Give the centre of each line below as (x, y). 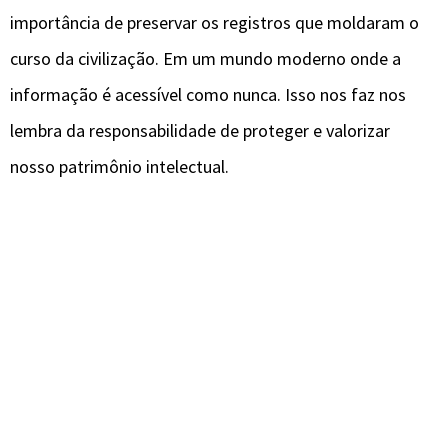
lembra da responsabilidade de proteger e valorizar (200, 131)
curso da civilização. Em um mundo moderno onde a (205, 59)
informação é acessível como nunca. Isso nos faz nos (208, 95)
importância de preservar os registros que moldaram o (214, 23)
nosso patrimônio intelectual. (119, 167)
